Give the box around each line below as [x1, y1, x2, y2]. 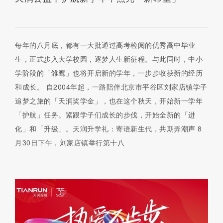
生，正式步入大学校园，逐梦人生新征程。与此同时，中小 [15, 53, 203, 64]
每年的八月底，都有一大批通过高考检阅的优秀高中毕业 [15, 39, 196, 50]
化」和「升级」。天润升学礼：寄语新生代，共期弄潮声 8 [15, 123, 202, 133]
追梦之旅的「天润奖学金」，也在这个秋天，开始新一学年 [15, 95, 203, 106]
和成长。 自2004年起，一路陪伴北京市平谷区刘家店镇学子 [15, 81, 208, 92]
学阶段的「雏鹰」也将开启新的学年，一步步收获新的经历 [15, 67, 203, 78]
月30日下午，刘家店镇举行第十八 [15, 137, 124, 147]
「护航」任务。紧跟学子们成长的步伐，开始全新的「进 [15, 109, 196, 119]
